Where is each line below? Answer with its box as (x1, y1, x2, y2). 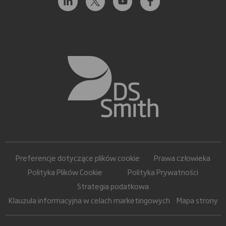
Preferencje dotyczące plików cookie (16, 151, 140, 163)
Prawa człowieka (153, 151, 210, 163)
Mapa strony (176, 194, 218, 205)
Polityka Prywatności (128, 165, 199, 177)
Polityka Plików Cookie (27, 165, 102, 177)
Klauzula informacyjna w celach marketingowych (8, 194, 171, 205)
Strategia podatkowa (77, 180, 149, 191)
